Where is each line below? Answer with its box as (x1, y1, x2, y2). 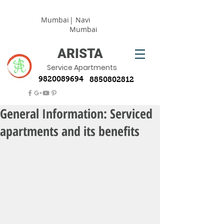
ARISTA (57, 46, 103, 61)
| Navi (69, 15, 90, 24)
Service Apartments (47, 62, 117, 72)
